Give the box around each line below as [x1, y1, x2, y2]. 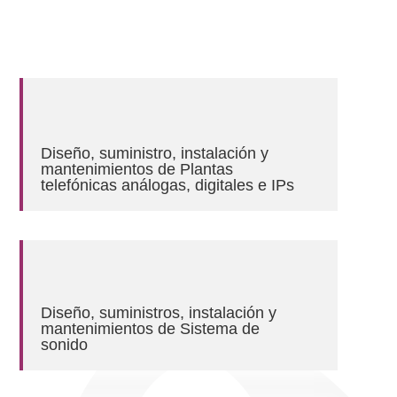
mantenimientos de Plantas [41, 160, 234, 179]
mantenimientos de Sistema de [41, 320, 261, 339]
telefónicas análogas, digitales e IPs [41, 176, 295, 195]
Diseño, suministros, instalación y [41, 304, 277, 323]
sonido [41, 336, 89, 354]
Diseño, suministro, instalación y [41, 144, 269, 163]
